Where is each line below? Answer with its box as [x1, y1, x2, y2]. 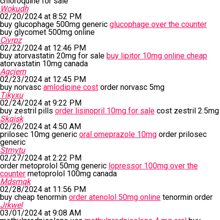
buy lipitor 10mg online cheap [107, 51, 207, 60]
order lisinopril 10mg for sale [55, 106, 155, 115]
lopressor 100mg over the [109, 161, 198, 170]
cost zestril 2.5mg [155, 106, 219, 115]
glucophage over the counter [110, 20, 207, 29]
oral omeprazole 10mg [79, 130, 157, 139]
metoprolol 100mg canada [26, 169, 117, 178]
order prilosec [157, 130, 207, 139]
